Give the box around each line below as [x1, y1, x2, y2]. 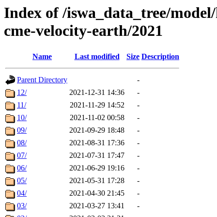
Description [141, 52, 179, 61]
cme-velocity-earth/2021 [4, 22, 163, 39]
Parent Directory [17, 76, 67, 84]
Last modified [74, 52, 120, 61]
